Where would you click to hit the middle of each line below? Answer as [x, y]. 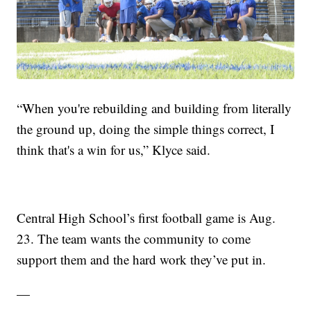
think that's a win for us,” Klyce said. [114, 149]
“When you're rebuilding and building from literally [154, 108]
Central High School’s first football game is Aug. [146, 217]
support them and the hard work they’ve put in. [142, 259]
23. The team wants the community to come [134, 238]
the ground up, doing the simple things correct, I [146, 128]
